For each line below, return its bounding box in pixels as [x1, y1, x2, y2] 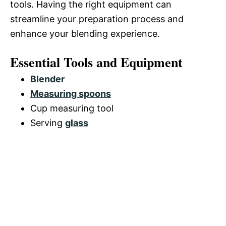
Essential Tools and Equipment [10, 52, 183, 72]
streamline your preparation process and [10, 14, 184, 24]
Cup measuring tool [30, 103, 114, 114]
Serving [30, 118, 65, 128]
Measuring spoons [30, 88, 111, 99]
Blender [30, 74, 65, 84]
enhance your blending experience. [10, 28, 160, 39]
